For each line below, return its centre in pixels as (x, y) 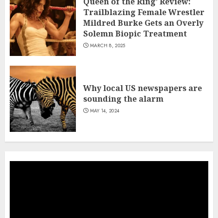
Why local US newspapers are (143, 88)
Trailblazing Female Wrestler (144, 12)
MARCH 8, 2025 (108, 45)
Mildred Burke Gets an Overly (143, 23)
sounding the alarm (123, 99)
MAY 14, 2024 (105, 110)
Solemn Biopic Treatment (135, 33)
